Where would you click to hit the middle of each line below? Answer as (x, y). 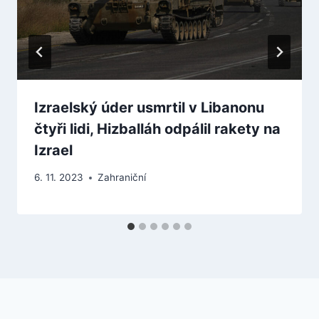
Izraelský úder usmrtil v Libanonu (149, 107)
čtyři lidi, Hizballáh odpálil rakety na (157, 129)
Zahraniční (122, 178)
